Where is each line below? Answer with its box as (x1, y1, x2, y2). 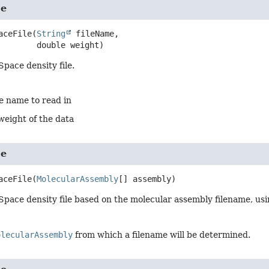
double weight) (37, 40, 104, 50)
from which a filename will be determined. (73, 229, 251, 240)
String (37, 28, 66, 38)
